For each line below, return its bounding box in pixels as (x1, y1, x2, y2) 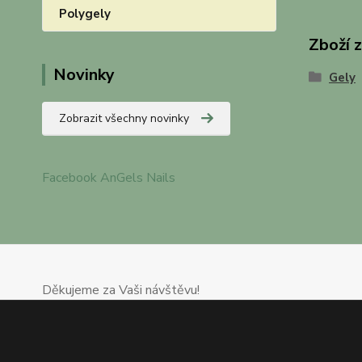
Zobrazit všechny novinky (59, 111, 189, 126)
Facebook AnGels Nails (42, 169, 175, 187)
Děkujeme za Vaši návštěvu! (42, 281, 203, 299)
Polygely (59, 6, 111, 22)
